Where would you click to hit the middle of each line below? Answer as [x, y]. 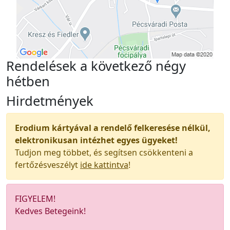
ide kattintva [104, 165]
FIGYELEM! [35, 199]
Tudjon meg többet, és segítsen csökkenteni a [104, 152]
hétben [28, 81]
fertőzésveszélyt [47, 165]
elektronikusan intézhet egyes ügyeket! [96, 140]
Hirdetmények [50, 101]
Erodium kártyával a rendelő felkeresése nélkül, [113, 128]
